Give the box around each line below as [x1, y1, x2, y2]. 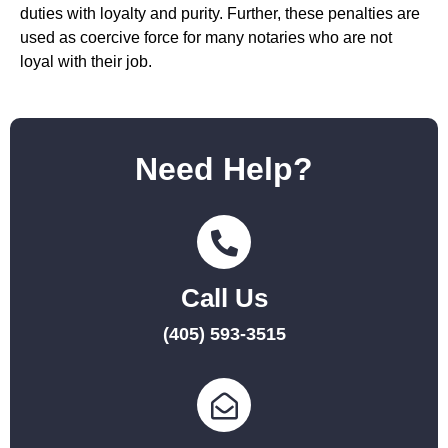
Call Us [180, 283, 268, 314]
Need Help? [135, 151, 313, 188]
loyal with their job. [20, 52, 152, 70]
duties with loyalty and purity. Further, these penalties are [20, 4, 420, 22]
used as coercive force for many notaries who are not [20, 28, 392, 46]
